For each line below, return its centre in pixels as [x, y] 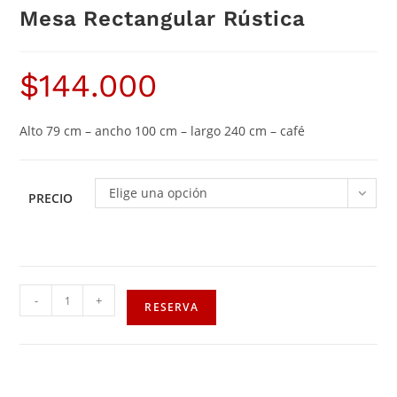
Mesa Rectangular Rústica [163, 19]
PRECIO [51, 198]
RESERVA [171, 307]
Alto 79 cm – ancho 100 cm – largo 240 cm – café [163, 131]
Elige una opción [159, 193]
